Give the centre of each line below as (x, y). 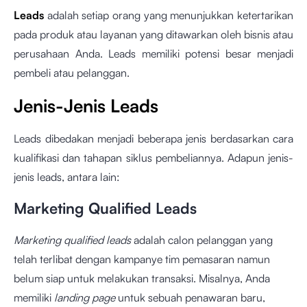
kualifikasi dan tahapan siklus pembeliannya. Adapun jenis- (153, 158)
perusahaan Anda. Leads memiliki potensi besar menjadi (153, 53)
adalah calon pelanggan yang (202, 240)
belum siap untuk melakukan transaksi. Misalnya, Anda (142, 278)
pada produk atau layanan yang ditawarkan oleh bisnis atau (153, 34)
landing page (85, 297)
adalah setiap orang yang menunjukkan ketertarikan (169, 15)
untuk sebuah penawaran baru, (190, 297)
